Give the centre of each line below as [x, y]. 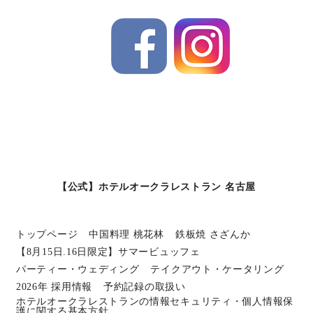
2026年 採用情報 [54, 286]
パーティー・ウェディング [78, 269]
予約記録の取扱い [145, 286]
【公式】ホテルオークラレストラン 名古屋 [156, 187]
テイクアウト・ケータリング [217, 269]
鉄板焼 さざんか [213, 234]
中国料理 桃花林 [126, 234]
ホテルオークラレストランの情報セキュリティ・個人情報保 [155, 301]
